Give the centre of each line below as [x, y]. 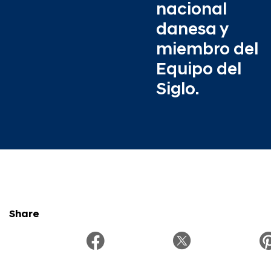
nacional [191, 10]
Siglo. [178, 90]
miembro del [207, 50]
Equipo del [199, 70]
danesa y [192, 30]
